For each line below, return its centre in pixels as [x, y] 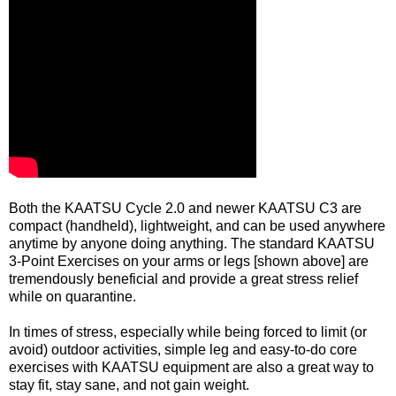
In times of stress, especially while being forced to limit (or [188, 331]
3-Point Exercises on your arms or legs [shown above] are [189, 261]
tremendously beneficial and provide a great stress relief [183, 278]
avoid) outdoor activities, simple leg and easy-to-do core [183, 349]
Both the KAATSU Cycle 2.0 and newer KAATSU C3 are [185, 208]
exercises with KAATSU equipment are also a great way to [191, 367]
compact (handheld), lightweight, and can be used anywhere [197, 225]
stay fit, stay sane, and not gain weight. [129, 385]
